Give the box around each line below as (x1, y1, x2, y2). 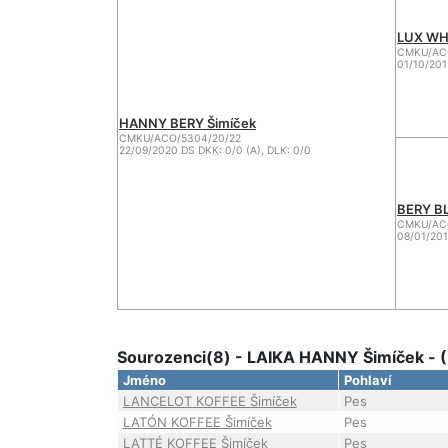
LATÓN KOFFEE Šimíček (122, 414, 272, 430)
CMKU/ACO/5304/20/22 (119, 132, 241, 145)
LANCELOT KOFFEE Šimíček (122, 393, 297, 409)
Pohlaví (343, 372, 392, 388)
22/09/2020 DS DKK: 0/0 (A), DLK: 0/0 (119, 144, 311, 157)
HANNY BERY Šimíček (119, 115, 256, 131)
